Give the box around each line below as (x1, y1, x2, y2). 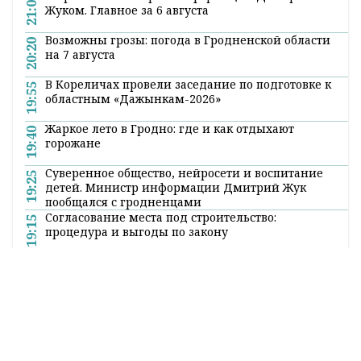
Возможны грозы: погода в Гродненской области (45, 235, 330, 251)
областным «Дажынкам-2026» (45, 294, 221, 310)
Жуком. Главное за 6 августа (45, 205, 209, 222)
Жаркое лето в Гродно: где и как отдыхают (45, 324, 294, 340)
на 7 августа (45, 250, 115, 266)
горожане (45, 338, 101, 355)
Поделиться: (29, 74, 101, 90)
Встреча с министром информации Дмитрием (45, 191, 321, 207)
